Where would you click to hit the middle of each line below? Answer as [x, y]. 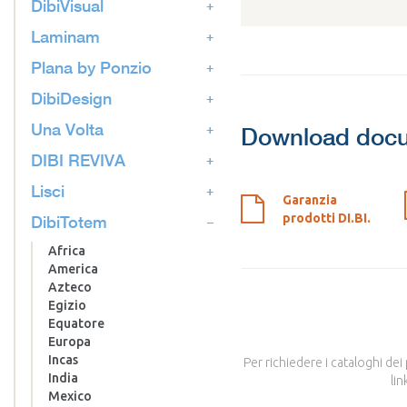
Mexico [70, 397]
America [73, 269]
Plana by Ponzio [91, 68]
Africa [67, 251]
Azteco [70, 288]
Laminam [65, 37]
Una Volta [67, 129]
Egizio [67, 306]
